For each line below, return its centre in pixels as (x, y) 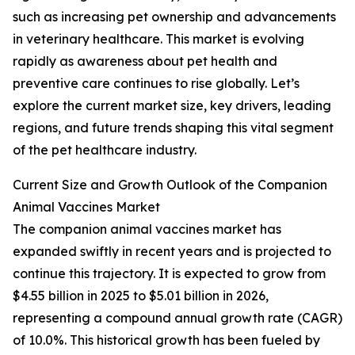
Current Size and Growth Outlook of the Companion (170, 185)
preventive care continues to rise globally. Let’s (156, 84)
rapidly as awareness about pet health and (145, 61)
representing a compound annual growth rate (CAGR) (177, 318)
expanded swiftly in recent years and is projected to (172, 252)
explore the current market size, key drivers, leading (172, 106)
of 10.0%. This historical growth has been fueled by (166, 340)
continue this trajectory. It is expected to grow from (169, 274)
